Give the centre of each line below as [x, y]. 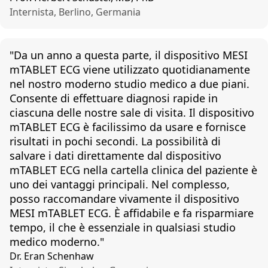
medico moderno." [57, 242]
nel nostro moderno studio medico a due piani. [130, 84]
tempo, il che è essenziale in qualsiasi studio [123, 227]
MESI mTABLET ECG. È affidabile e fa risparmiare [132, 213]
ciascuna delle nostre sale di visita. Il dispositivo [132, 112]
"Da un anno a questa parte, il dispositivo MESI [129, 55]
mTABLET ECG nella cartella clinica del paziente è [133, 170]
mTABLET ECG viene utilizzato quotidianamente [130, 69]
